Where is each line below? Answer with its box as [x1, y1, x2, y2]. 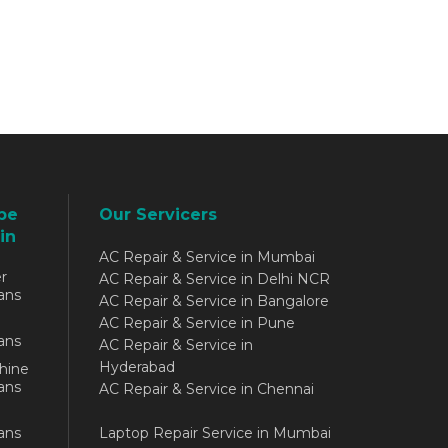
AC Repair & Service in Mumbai [98, 248, 315, 267]
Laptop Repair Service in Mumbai [98, 424, 331, 443]
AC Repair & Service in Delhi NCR [98, 270, 330, 289]
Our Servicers [98, 205, 217, 225]
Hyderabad [98, 358, 175, 377]
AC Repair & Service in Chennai [98, 380, 314, 399]
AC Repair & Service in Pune [98, 314, 295, 333]
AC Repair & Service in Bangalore [98, 292, 329, 311]
